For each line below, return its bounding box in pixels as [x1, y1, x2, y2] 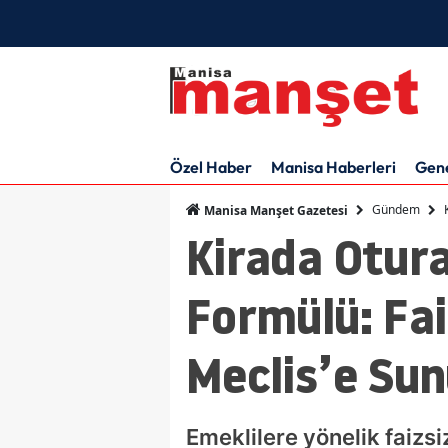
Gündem [372, 201, 420, 219]
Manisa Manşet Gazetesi [201, 201, 348, 219]
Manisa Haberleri [271, 156, 396, 177]
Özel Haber [170, 156, 252, 177]
